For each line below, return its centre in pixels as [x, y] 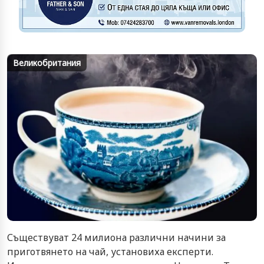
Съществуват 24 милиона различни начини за [116, 237]
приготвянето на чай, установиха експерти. [110, 251]
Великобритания [47, 63]
